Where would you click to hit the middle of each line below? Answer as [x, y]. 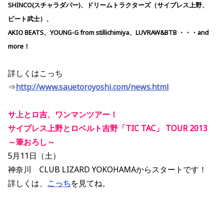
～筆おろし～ [31, 142]
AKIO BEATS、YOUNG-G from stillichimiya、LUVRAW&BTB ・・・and [108, 33]
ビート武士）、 [30, 19]
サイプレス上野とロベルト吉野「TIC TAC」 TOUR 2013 [108, 128]
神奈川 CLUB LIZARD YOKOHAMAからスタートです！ [107, 170]
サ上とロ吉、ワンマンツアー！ [63, 115]
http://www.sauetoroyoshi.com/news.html [92, 87]
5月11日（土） [34, 156]
